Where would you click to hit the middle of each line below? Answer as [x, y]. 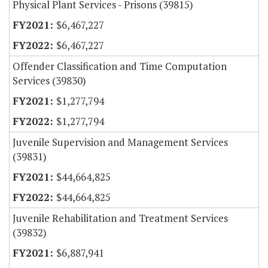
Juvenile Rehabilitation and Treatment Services [120, 218]
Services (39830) [49, 81]
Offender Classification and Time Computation [120, 66]
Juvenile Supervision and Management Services [120, 142]
